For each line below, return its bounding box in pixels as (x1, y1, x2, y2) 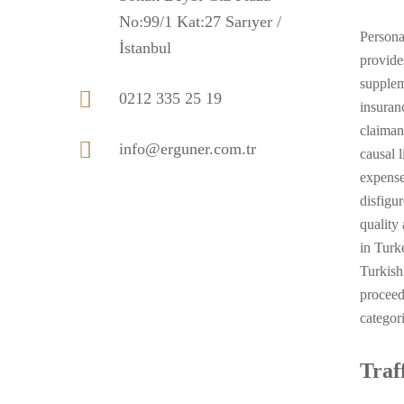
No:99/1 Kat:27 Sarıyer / (119, 13, 281, 31)
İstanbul (119, 39, 171, 57)
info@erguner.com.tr (119, 140, 256, 158)
